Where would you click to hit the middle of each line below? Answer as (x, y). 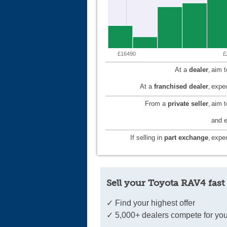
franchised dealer (181, 87)
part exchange (186, 138)
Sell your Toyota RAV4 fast (166, 183)
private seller (188, 104)
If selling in (147, 138)
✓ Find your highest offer (151, 203)
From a (156, 104)
